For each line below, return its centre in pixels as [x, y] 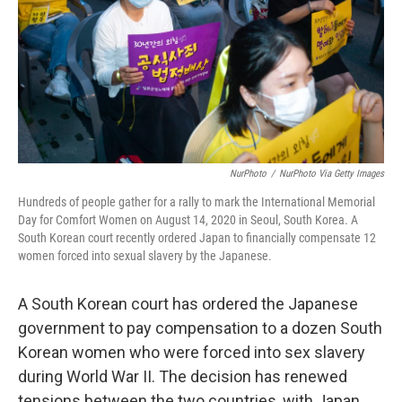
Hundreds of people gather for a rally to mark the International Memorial [197, 202]
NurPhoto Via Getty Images [332, 174]
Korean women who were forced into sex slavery [192, 352]
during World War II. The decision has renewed [183, 376]
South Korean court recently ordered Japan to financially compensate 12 [197, 238]
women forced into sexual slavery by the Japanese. [145, 256]
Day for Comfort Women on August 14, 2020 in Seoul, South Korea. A [188, 220]
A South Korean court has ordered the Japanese [188, 304]
